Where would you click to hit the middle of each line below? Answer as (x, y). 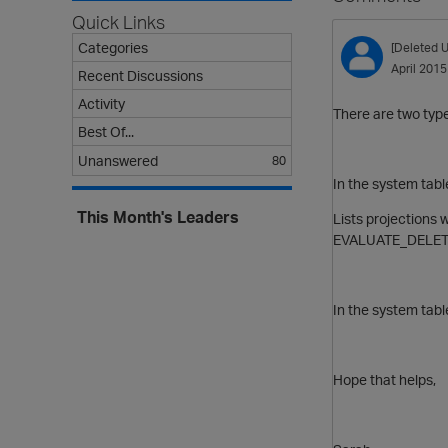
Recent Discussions (140, 75)
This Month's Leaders (158, 217)
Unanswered (118, 160)
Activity (101, 103)
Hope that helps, (384, 379)
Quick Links (118, 22)
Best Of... (106, 131)
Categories (113, 47)
